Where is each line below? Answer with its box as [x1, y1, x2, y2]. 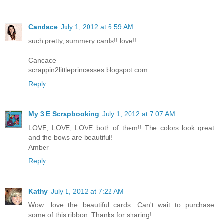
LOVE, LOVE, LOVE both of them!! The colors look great [28, 124, 214, 132]
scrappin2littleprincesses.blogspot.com [28, 66, 148, 74]
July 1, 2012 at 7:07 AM [102, 110, 175, 118]
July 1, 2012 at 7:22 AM [51, 187, 124, 196]
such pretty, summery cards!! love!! [28, 37, 136, 45]
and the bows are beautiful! [28, 133, 112, 142]
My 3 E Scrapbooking [28, 110, 99, 118]
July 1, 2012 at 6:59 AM [61, 23, 133, 31]
